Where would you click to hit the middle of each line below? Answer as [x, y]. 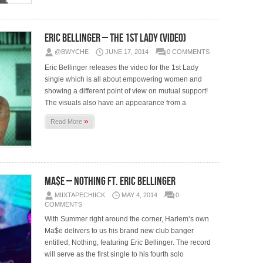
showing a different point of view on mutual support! [127, 91]
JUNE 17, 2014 [127, 51]
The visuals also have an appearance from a [116, 102]
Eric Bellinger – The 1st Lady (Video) [116, 38]
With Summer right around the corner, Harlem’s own [127, 219]
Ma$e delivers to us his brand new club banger [119, 230]
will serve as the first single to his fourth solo [114, 254]
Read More [68, 121]
